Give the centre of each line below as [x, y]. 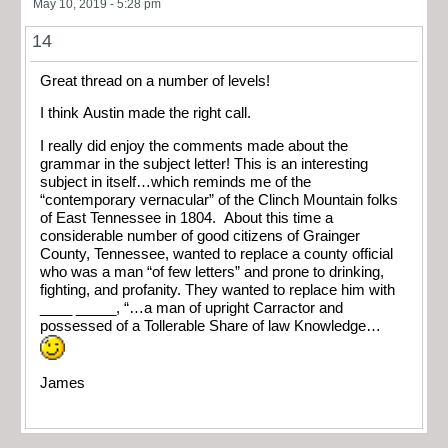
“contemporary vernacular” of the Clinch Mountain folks [219, 199]
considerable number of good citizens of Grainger [200, 235]
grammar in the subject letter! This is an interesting [204, 163]
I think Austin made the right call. [145, 113]
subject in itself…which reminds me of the [175, 181]
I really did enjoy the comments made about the [194, 145]
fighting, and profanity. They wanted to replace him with [217, 289]
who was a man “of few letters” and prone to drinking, [212, 271]
